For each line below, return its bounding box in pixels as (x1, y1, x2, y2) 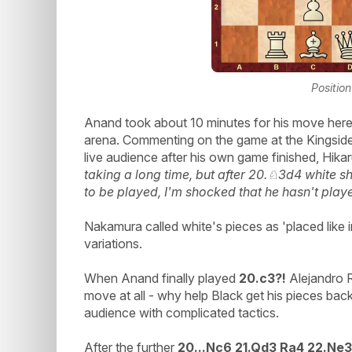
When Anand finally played (84, 270, 239, 287)
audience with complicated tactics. (84, 305, 279, 321)
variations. (84, 236, 142, 252)
